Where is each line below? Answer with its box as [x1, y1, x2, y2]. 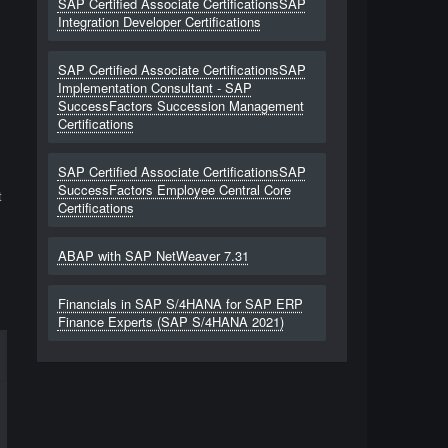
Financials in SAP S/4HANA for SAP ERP [57, 294, 303, 313]
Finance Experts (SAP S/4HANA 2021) [57, 312, 284, 331]
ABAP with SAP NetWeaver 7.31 [57, 246, 249, 265]
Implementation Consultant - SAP [57, 78, 252, 97]
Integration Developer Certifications [57, 12, 261, 31]
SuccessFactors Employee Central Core [57, 180, 291, 199]
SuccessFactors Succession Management [57, 96, 304, 115]
